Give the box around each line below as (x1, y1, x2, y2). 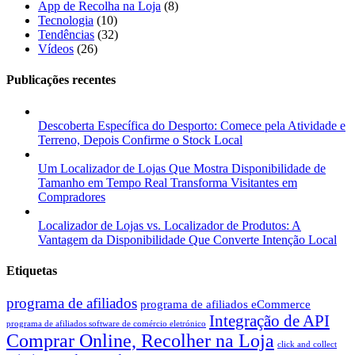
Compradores (38, 189, 105, 204)
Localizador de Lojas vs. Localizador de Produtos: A (38, 218, 301, 232)
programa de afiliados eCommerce (140, 297, 311, 311)
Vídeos (38, 41, 74, 55)
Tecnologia (38, 13, 94, 27)
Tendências (38, 27, 94, 41)
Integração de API (209, 312, 330, 330)
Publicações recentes (6, 73, 116, 87)
